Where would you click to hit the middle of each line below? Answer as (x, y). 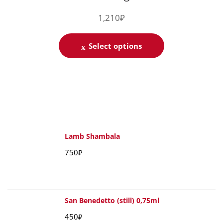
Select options (115, 46)
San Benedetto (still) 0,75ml (112, 201)
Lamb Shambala (92, 136)
